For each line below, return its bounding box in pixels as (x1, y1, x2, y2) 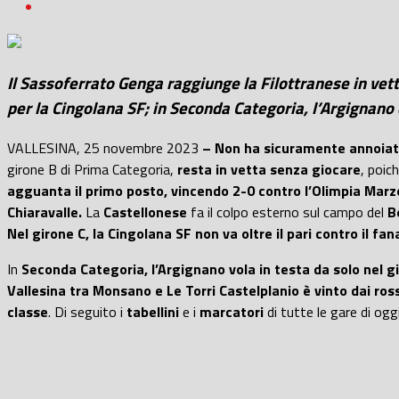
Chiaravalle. (7, 200, 82, 223)
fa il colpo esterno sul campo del (187, 200, 387, 223)
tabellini (126, 300, 179, 322)
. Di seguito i (48, 300, 126, 322)
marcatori (199, 300, 264, 322)
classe (7, 300, 48, 322)
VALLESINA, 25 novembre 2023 (7, 136, 202, 159)
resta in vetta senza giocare (177, 158, 361, 180)
